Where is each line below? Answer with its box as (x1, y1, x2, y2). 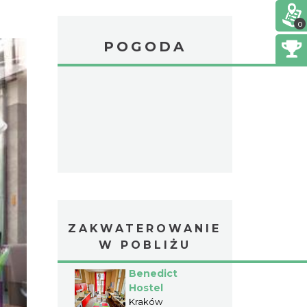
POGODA (103, 38, 186, 55)
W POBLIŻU (98, 238, 191, 251)
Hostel (129, 282, 164, 294)
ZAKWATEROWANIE (68, 222, 221, 235)
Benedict (129, 267, 178, 280)
